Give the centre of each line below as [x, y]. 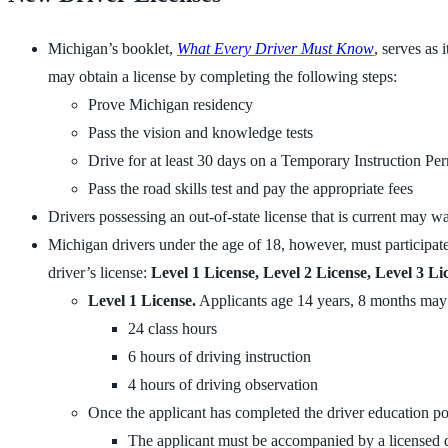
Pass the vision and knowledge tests [200, 132]
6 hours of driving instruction [219, 356]
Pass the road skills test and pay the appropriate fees [250, 188]
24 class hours [172, 328]
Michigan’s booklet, [112, 48]
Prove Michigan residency [170, 104]
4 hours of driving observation [223, 384]
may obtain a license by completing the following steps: [222, 76]
